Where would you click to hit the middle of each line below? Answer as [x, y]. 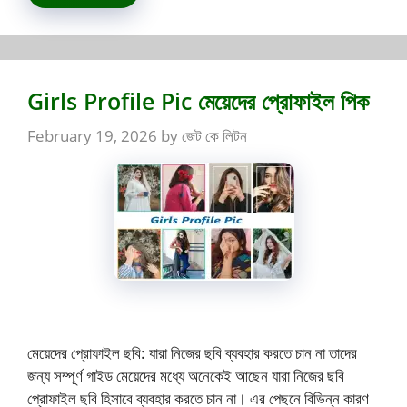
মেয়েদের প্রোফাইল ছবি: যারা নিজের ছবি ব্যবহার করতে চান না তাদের [192, 353]
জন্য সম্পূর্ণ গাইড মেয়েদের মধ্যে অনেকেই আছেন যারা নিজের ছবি [186, 376]
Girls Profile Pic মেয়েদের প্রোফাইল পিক [198, 101]
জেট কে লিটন [214, 135]
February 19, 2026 [92, 135]
